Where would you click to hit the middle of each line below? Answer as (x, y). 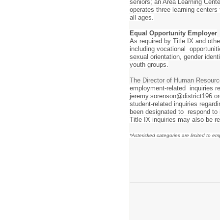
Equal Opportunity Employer (173, 33)
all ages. (142, 17)
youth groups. (149, 65)
